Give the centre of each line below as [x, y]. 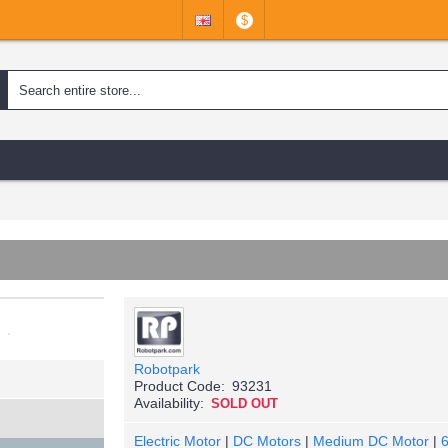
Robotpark [167, 369]
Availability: [169, 403]
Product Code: [179, 386]
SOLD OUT [244, 403]
